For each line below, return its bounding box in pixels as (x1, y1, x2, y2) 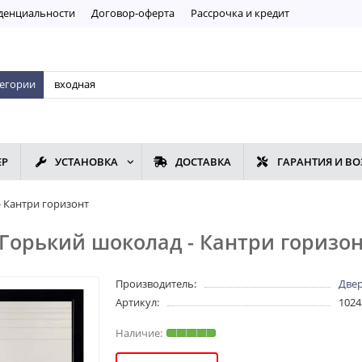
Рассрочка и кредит (191, 5, 289, 20)
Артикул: (116, 295, 160, 310)
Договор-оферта (91, 5, 175, 20)
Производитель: (116, 276, 197, 292)
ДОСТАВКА (175, 154, 231, 170)
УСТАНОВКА (55, 154, 119, 170)
